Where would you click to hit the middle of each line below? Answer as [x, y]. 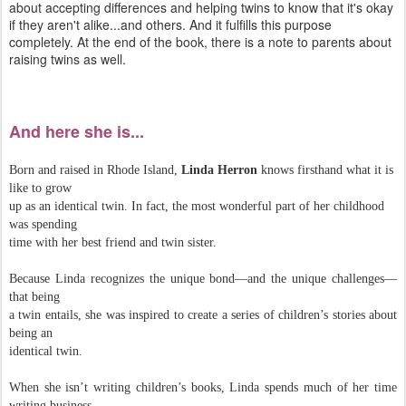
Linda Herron [219, 170]
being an [33, 333]
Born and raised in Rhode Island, [95, 170]
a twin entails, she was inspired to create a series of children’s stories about [203, 315]
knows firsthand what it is [325, 170]
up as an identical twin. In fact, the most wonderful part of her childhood [197, 206]
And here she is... [77, 131]
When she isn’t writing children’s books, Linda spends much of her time [203, 387]
